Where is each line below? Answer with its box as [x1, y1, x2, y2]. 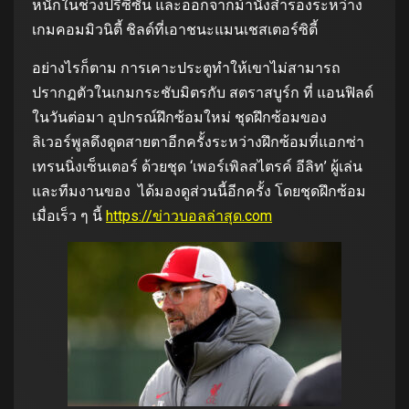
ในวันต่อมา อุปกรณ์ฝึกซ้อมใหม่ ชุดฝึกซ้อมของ [32, 108, 327, 126]
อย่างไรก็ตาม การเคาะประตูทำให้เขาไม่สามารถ [32, 58, 341, 77]
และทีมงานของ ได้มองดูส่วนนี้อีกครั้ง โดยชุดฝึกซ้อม [32, 182, 366, 200]
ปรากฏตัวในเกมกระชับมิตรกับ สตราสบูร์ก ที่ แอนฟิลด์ [32, 83, 373, 101]
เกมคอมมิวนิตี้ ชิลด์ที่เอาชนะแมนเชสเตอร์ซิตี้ [32, 20, 318, 38]
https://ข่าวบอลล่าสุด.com [106, 206, 272, 225]
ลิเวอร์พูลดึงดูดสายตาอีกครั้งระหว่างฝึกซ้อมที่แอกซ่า [32, 132, 364, 151]
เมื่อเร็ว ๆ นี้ [32, 206, 106, 225]
